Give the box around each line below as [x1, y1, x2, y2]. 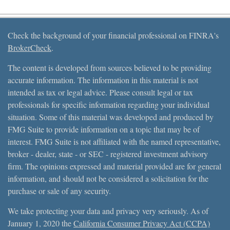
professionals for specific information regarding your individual [8, 99, 209, 110]
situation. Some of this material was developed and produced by [8, 111, 214, 122]
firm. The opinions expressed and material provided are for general [8, 160, 221, 171]
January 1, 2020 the [8, 217, 73, 228]
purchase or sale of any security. [8, 185, 111, 196]
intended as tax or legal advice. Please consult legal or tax [8, 86, 193, 98]
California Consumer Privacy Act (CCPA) [73, 217, 210, 228]
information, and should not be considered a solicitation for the [8, 172, 208, 184]
